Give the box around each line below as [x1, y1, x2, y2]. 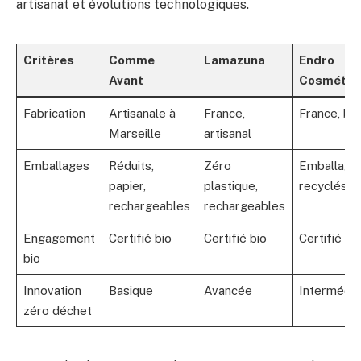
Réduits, [108, 159, 154, 173]
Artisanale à [108, 106, 176, 121]
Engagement [23, 231, 95, 246]
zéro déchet [23, 304, 92, 318]
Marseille [108, 127, 161, 141]
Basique [108, 284, 153, 298]
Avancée [203, 284, 252, 298]
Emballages [23, 159, 89, 173]
